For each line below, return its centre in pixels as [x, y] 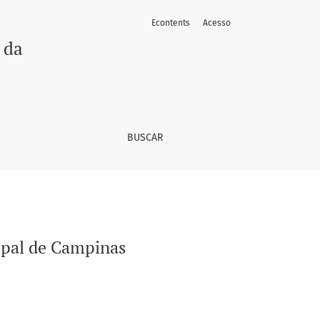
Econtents [171, 23]
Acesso [217, 23]
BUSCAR [145, 137]
